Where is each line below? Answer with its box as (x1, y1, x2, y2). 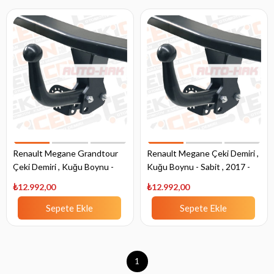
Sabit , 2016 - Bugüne (13, 175, 94, 186)
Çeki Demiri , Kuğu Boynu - (13, 161, 114, 172)
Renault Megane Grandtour (13, 148, 118, 159)
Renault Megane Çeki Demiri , (147, 148, 259, 159)
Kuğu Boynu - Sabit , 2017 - (147, 161, 250, 172)
